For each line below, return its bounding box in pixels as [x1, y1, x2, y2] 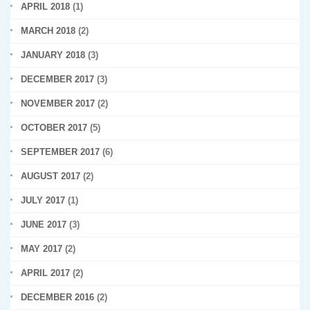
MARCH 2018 [21, 26, 75, 36]
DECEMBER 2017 [21, 74, 94, 84]
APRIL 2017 [21, 268, 70, 278]
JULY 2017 [21, 195, 65, 206]
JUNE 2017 [21, 219, 66, 230]
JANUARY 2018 [21, 50, 85, 60]
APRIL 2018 [21, 1, 70, 12]
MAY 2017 [21, 244, 62, 254]
